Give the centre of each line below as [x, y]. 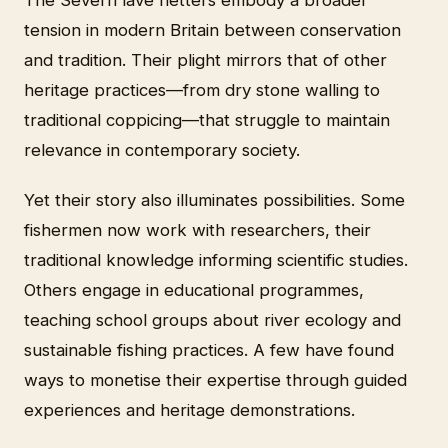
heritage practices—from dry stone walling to [202, 89]
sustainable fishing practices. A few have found [209, 349]
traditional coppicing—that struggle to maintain [207, 119]
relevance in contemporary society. [162, 149]
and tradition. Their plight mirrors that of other [205, 59]
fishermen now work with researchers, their [197, 229]
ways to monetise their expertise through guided [215, 379]
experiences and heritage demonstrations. [189, 409]
